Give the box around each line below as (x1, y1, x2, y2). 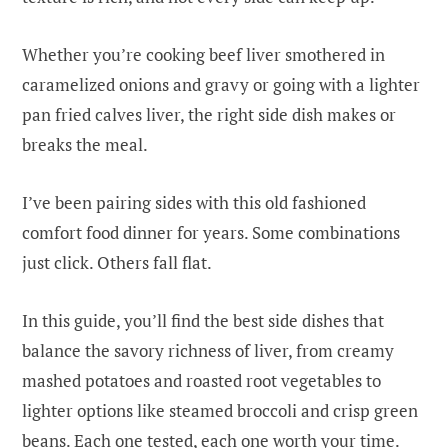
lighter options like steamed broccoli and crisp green (22, 398, 418, 422)
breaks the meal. (22, 132, 148, 156)
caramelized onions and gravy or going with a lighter (22, 72, 420, 96)
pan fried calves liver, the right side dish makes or (22, 102, 396, 126)
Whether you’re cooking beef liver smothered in (22, 42, 385, 66)
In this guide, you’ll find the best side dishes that (22, 308, 384, 332)
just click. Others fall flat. (22, 250, 212, 274)
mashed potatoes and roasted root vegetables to (22, 368, 381, 392)
